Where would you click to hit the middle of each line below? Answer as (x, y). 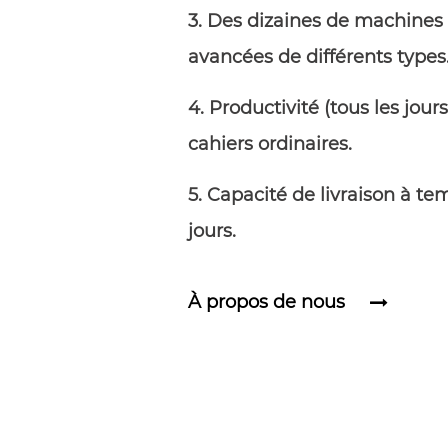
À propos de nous (267, 302)
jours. (212, 231)
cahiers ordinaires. (270, 144)
